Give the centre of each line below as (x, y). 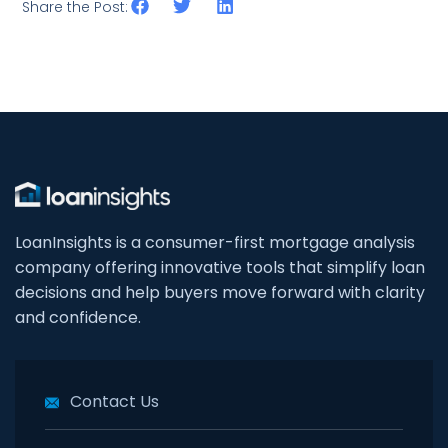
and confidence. (78, 318)
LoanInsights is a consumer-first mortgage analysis (215, 243)
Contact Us (114, 402)
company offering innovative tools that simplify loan (220, 268)
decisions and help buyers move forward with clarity (220, 293)
